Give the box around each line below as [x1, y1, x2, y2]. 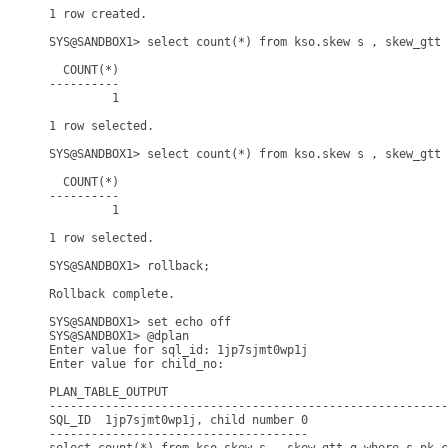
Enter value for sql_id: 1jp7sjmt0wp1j [49, 343, 308, 357]
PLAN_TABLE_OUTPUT [49, 385, 168, 399]
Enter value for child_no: [49, 357, 231, 371]
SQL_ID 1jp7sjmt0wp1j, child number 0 [49, 413, 308, 427]
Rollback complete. [49, 287, 175, 301]
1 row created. [49, 7, 147, 21]
